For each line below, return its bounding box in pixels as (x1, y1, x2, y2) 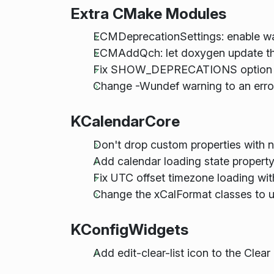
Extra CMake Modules (70, 4, 226, 23)
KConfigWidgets (70, 220, 188, 239)
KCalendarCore (70, 112, 180, 131)
